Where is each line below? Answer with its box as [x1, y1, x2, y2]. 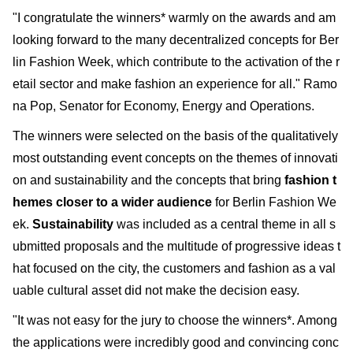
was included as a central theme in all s [113, 217, 336, 231]
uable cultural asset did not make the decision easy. [13, 283, 303, 297]
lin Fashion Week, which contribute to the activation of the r [13, 54, 340, 69]
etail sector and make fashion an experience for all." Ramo [13, 76, 337, 91]
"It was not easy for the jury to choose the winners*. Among [13, 313, 337, 327]
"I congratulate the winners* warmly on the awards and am [13, 10, 336, 24]
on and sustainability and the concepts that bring [13, 173, 284, 187]
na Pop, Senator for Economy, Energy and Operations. [13, 98, 314, 113]
